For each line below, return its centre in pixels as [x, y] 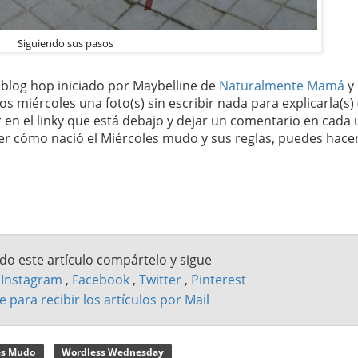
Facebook [102, 279]
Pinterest [219, 279]
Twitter [162, 279]
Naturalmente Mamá [282, 85]
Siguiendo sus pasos [65, 43]
